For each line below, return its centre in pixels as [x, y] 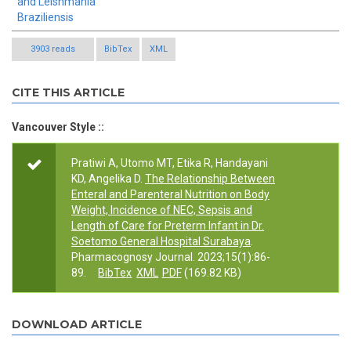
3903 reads [53, 49]
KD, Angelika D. [107, 179]
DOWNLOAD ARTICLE [77, 325]
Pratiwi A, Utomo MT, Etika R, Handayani [170, 163]
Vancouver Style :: [58, 127]
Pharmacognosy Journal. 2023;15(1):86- [171, 257]
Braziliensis [45, 18]
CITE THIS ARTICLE [68, 93]
